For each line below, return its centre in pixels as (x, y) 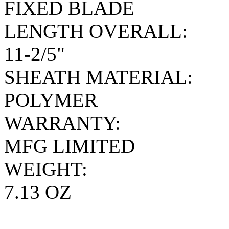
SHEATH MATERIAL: (98, 77)
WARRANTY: (62, 123)
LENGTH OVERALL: (96, 31)
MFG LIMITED (70, 146)
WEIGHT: (46, 169)
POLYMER (51, 100)
